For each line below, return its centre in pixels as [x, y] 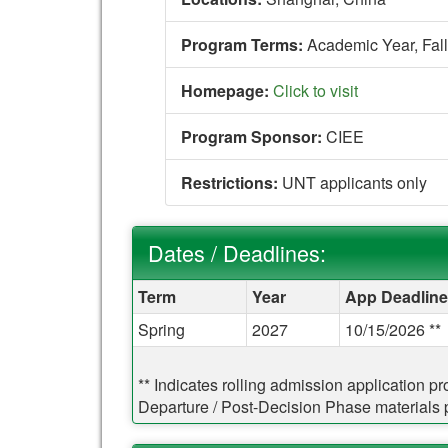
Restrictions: [229, 182]
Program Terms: [241, 44]
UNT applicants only [352, 182]
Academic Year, [362, 44]
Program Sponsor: [251, 136]
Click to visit [315, 90]
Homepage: [224, 90]
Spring [161, 329]
